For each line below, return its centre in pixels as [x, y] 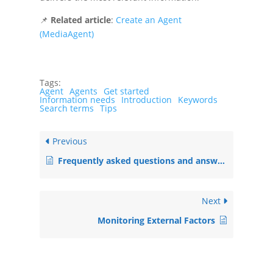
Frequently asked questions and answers [137, 160]
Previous [68, 141]
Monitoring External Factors [157, 220]
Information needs [77, 99]
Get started [126, 91]
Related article [79, 19]
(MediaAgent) [66, 34]
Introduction [146, 99]
